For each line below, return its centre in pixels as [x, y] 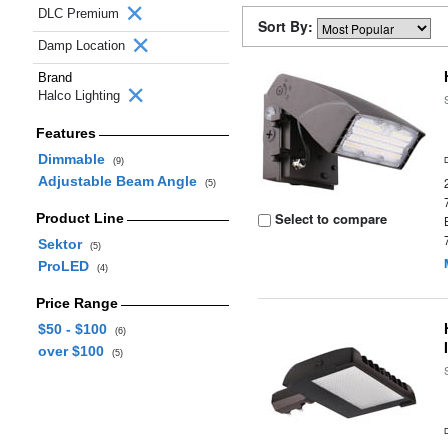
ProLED [67, 266]
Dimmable [75, 159]
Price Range [76, 303]
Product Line [79, 218]
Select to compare [329, 218]
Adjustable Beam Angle [121, 181]
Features [65, 133]
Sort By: [287, 26]
